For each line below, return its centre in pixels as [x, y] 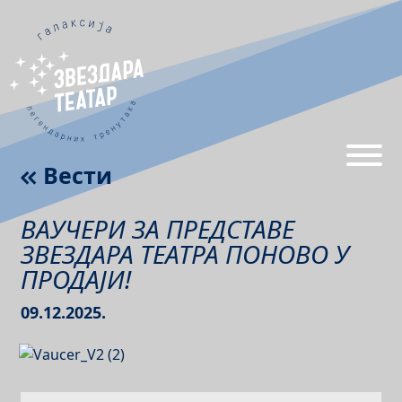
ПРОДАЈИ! [76, 279]
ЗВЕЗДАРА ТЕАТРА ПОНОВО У [185, 254]
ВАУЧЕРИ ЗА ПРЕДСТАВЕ [158, 229]
